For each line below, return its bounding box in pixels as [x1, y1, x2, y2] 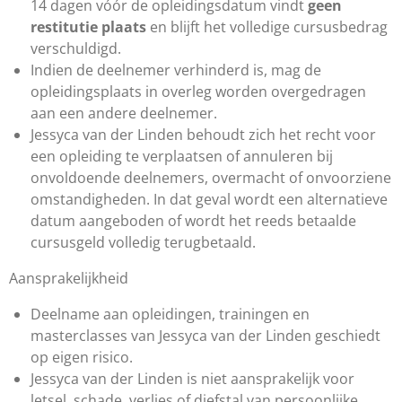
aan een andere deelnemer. [31, 103, 217, 123]
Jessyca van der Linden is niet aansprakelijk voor [31, 369, 354, 389]
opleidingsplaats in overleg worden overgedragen [31, 82, 366, 101]
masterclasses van [31, 326, 159, 345]
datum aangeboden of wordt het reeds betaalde [31, 211, 356, 231]
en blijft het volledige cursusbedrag [146, 17, 388, 37]
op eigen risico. [31, 347, 133, 367]
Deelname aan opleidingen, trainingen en [31, 304, 310, 324]
